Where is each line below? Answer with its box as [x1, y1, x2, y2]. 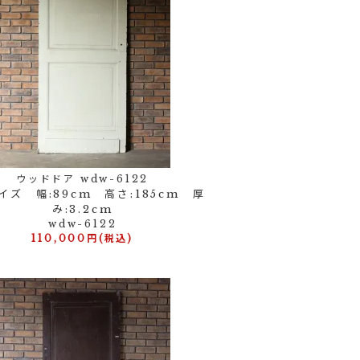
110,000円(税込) [31, 232, 133, 244]
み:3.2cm [51, 202, 113, 216]
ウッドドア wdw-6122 [16, 173, 149, 185]
